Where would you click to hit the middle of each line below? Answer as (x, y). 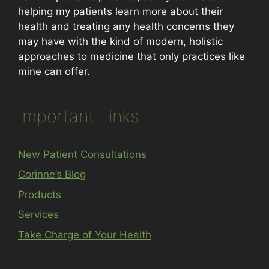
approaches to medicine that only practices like (131, 56)
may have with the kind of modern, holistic (120, 41)
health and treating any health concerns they (126, 26)
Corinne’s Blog (52, 174)
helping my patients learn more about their (120, 11)
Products (40, 194)
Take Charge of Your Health (85, 234)
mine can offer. (54, 71)
